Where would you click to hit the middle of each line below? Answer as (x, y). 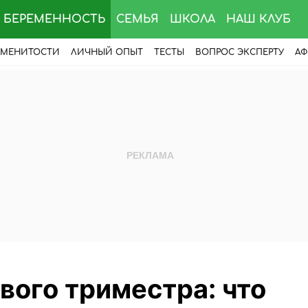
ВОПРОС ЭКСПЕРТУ (240, 52)
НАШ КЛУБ (258, 19)
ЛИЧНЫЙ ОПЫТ (107, 52)
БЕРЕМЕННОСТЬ (54, 19)
